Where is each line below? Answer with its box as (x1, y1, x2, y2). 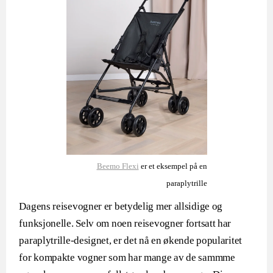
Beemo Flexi (96, 161, 139, 171)
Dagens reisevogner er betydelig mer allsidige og (19, 200, 223, 212)
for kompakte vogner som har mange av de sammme (19, 252, 235, 263)
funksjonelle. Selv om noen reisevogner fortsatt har (19, 218, 232, 229)
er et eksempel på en (138, 161, 207, 171)
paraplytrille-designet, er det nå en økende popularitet (19, 235, 242, 246)
